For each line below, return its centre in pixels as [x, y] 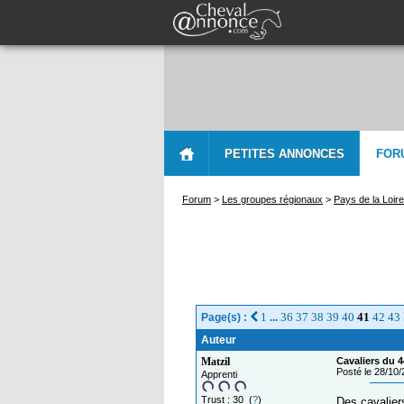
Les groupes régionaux [272, 199]
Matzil [216, 362]
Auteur [219, 340]
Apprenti [219, 374]
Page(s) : [225, 317]
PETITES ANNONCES [284, 154]
